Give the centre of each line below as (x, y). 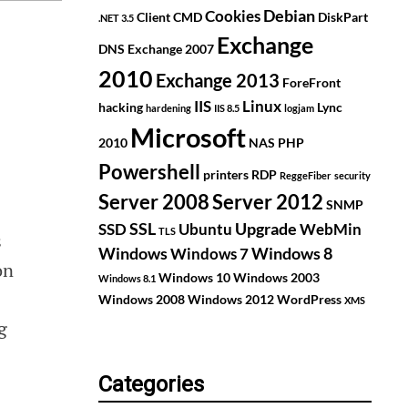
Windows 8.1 (127, 279)
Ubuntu (205, 230)
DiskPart (343, 17)
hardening (168, 108)
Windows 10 (194, 278)
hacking (121, 107)
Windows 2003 (276, 278)
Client (153, 17)
